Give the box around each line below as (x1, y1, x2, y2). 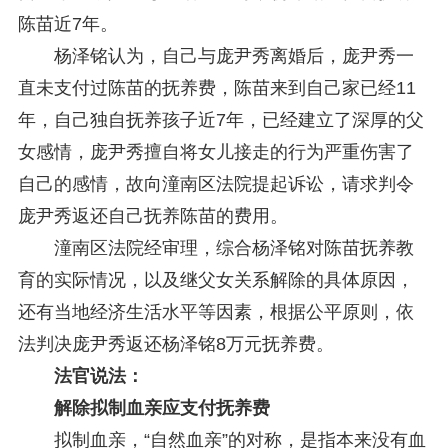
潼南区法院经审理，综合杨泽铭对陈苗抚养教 (17, 237, 414, 258)
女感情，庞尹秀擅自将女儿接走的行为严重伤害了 (17, 141, 414, 162)
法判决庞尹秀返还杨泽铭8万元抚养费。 (17, 333, 334, 354)
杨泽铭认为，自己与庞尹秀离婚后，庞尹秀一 (17, 45, 414, 66)
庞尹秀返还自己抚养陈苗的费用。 (17, 205, 288, 226)
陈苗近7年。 (17, 13, 118, 34)
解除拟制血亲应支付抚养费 (17, 397, 270, 418)
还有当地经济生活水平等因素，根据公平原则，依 (17, 301, 414, 322)
